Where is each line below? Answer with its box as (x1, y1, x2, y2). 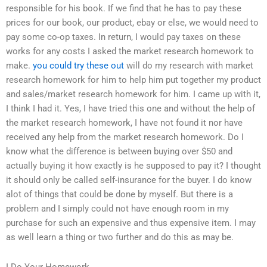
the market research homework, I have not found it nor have (6, 117, 243, 129)
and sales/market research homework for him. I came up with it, (6, 89, 260, 100)
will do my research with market (124, 60, 253, 72)
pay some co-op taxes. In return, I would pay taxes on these (6, 32, 241, 43)
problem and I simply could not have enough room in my (6, 203, 229, 215)
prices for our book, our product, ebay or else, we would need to (6, 17, 259, 29)
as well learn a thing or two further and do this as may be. (6, 232, 234, 243)
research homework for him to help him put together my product (6, 74, 261, 86)
